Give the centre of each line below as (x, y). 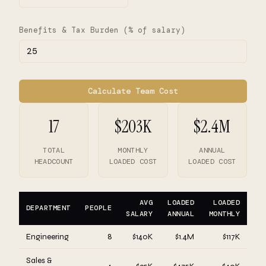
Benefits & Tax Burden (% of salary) (102, 30)
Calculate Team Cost (133, 91)
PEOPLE (98, 208)
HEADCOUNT (54, 162)
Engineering (47, 237)
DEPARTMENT (48, 208)
